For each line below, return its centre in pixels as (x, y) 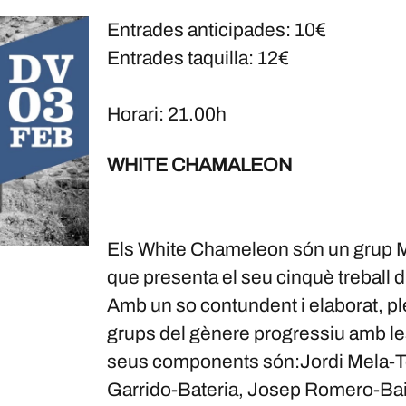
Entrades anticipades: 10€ (216, 30)
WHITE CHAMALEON (199, 165)
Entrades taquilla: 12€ (198, 58)
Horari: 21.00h (166, 114)
